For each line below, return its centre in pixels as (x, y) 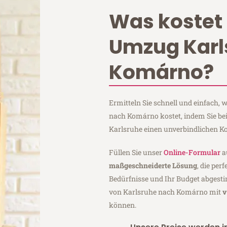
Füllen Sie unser (137, 152)
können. (123, 205)
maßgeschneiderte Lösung (153, 165)
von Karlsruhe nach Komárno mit (166, 192)
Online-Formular (192, 152)
